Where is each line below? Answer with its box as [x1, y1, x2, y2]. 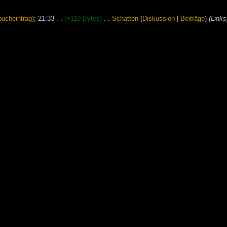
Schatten [111, 15, 138, 22]
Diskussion [142, 15, 175, 22]
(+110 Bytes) [64, 15, 102, 22]
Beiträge [180, 15, 205, 22]
